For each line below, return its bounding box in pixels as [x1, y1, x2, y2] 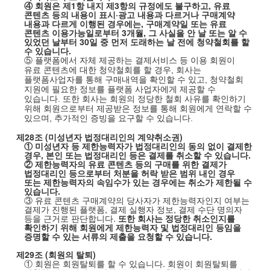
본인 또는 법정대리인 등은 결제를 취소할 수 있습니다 [45, 149, 248, 161]
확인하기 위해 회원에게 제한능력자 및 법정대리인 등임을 [24, 221, 241, 233]
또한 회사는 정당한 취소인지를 [118, 212, 235, 224]
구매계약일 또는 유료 [145, 17, 227, 30]
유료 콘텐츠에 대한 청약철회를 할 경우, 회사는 [24, 65, 201, 75]
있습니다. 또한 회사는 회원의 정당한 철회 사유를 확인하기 [24, 94, 246, 104]
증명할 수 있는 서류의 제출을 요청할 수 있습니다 [24, 230, 210, 242]
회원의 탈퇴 [48, 248, 93, 260]
